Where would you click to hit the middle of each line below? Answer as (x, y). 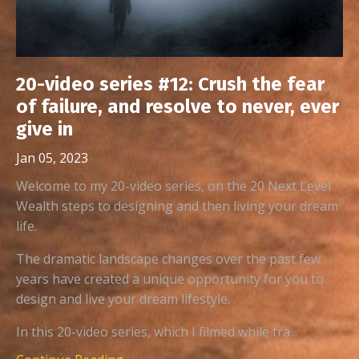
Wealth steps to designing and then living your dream (177, 206)
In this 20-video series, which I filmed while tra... (157, 332)
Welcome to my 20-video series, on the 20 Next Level (173, 186)
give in (44, 129)
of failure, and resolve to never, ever (177, 107)
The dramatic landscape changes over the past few (168, 259)
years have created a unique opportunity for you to (170, 279)
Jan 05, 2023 (52, 158)
